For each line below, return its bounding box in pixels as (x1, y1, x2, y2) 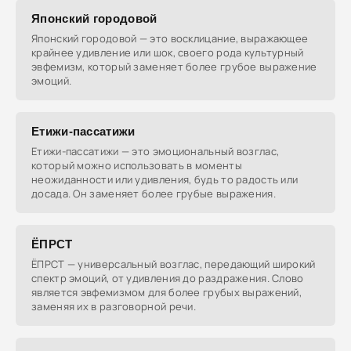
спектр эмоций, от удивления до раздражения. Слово (31, 271, 304, 285)
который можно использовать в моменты (31, 158, 242, 172)
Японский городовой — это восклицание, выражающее (31, 31, 309, 45)
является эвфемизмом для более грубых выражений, (31, 285, 302, 299)
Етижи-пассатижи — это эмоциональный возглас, (31, 144, 280, 158)
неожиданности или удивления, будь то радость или (31, 172, 299, 186)
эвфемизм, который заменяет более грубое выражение (31, 60, 317, 74)
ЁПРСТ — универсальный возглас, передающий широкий (31, 257, 316, 271)
